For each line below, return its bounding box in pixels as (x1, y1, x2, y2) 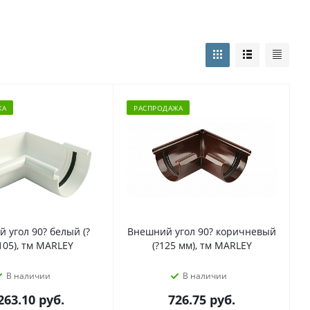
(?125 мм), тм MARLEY (152, 238, 252, 252)
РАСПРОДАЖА (134, 102, 183, 113)
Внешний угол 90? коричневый (127, 224, 276, 238)
